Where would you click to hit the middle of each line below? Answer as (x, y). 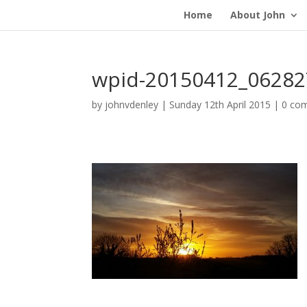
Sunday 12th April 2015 (220, 105)
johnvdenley (132, 105)
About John (258, 15)
